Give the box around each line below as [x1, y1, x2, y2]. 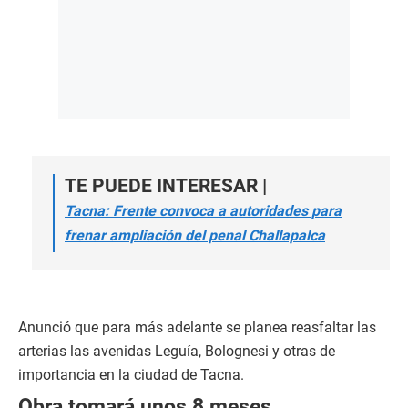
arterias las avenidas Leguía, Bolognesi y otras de [18, 342, 335, 360]
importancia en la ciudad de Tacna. [18, 366, 244, 383]
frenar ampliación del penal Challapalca [65, 227, 325, 244]
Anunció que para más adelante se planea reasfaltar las [18, 319, 376, 336]
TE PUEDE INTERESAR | [65, 175, 267, 197]
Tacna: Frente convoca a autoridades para [65, 202, 342, 219]
